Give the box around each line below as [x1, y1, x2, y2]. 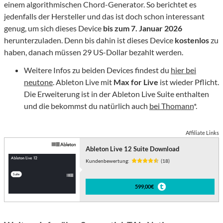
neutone [24, 77, 53, 87]
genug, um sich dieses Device [4, 23, 103, 33]
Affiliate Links [186, 129, 219, 136]
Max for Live [113, 77, 158, 87]
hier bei [171, 65, 196, 75]
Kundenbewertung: [86, 158, 130, 164]
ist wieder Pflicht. [158, 77, 219, 87]
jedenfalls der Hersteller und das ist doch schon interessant [4, 11, 205, 21]
